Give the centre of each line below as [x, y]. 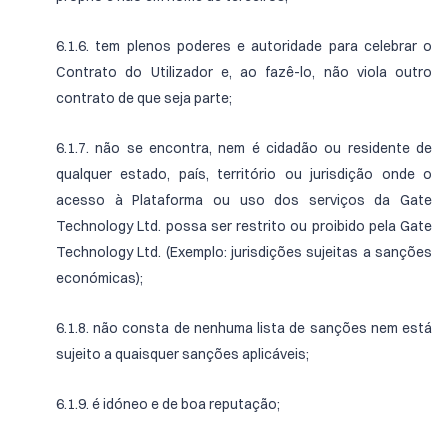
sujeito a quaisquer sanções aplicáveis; [182, 354]
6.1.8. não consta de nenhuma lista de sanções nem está [244, 328]
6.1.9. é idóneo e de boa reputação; [168, 404]
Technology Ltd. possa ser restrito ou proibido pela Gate [244, 226]
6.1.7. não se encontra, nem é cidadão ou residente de [244, 148]
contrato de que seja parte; [144, 98]
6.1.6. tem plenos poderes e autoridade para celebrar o [244, 46]
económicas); [99, 278]
